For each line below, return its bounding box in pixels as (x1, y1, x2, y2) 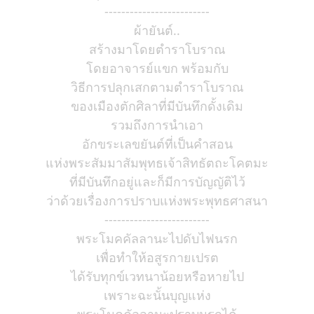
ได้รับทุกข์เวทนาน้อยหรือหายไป (70, 268, 244, 285)
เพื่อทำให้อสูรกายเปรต (95, 249, 219, 266)
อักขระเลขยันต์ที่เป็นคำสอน (81, 135, 233, 152)
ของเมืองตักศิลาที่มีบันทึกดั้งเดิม (71, 97, 243, 114)
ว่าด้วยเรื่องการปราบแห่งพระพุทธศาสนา (46, 192, 268, 209)
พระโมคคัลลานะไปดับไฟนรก (76, 230, 238, 247)
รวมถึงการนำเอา (111, 116, 203, 133)
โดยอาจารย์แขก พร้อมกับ (86, 60, 228, 76)
